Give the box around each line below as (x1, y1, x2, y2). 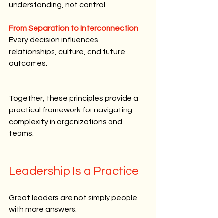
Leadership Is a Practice (9, 164, 139, 177)
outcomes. (9, 59, 47, 67)
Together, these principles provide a (9, 94, 140, 102)
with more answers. (9, 205, 77, 213)
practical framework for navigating (9, 106, 134, 114)
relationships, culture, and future (9, 47, 127, 55)
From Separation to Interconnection (9, 24, 138, 32)
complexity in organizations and (9, 117, 124, 126)
